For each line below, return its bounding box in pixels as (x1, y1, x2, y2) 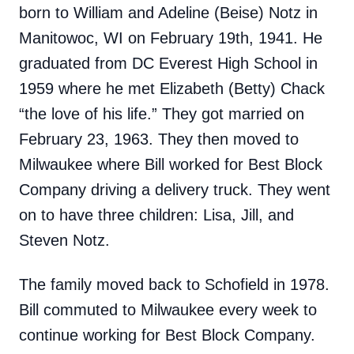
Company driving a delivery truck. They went (19, 181, 330, 198)
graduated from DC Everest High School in (19, 55, 318, 72)
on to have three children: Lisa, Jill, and (19, 206, 294, 224)
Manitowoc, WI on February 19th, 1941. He (19, 29, 322, 47)
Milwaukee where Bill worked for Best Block (19, 156, 322, 173)
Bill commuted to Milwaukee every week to (19, 301, 317, 318)
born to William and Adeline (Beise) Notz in (19, 4, 318, 21)
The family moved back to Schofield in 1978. (19, 276, 330, 293)
